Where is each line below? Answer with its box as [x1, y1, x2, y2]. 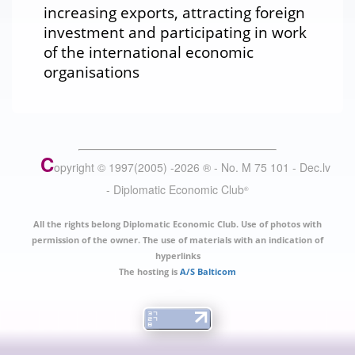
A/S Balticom [180, 265, 236, 277]
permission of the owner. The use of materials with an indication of [32, 233, 323, 246]
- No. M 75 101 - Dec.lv [211, 159, 330, 176]
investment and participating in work [44, 22, 307, 43]
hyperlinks [155, 249, 200, 261]
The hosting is [119, 265, 180, 277]
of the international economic [44, 42, 254, 63]
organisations [44, 62, 139, 82]
